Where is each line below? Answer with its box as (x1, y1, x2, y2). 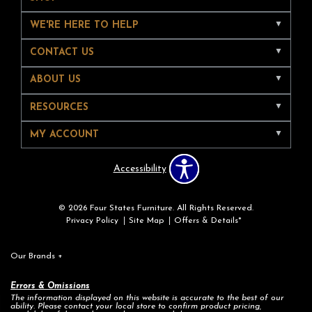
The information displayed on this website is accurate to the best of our (10, 293, 284, 302)
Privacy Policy (66, 217, 118, 226)
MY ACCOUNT (29, 129, 99, 140)
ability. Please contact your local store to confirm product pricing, (10, 302, 262, 311)
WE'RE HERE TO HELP (29, 19, 139, 31)
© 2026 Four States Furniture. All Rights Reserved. (58, 204, 253, 213)
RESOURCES (29, 102, 88, 113)
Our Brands (10, 252, 58, 261)
